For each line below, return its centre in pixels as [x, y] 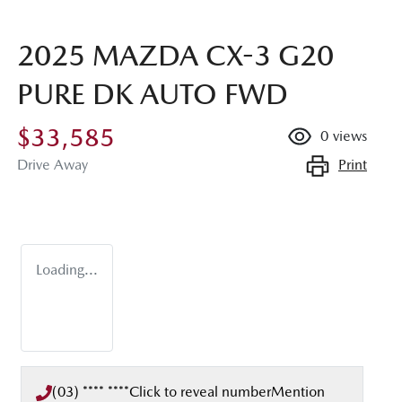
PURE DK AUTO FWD [153, 94]
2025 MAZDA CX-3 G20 [175, 56]
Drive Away [52, 165]
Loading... [67, 270]
